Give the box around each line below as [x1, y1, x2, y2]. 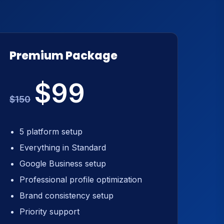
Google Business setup [19, 158, 106, 168]
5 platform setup [19, 126, 82, 136]
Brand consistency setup [19, 190, 113, 200]
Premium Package [9, 48, 117, 63]
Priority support [19, 206, 79, 216]
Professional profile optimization [19, 174, 142, 184]
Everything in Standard [19, 142, 106, 152]
